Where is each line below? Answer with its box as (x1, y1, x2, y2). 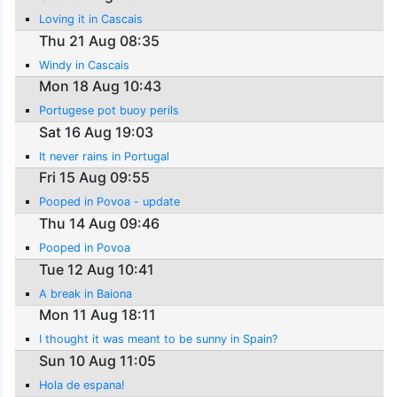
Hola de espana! (39, 378, 126, 392)
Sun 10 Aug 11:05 (39, 351, 157, 370)
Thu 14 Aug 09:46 (39, 214, 160, 233)
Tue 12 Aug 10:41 (39, 260, 155, 278)
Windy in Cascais (39, 58, 130, 72)
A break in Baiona (39, 286, 133, 300)
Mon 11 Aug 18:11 (39, 306, 157, 324)
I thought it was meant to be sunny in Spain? (39, 332, 278, 346)
